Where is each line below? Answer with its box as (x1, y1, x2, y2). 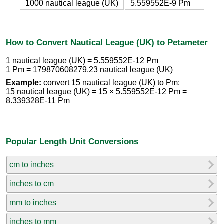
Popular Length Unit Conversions (6, 136, 138, 146)
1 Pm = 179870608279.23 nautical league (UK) (6, 65, 173, 74)
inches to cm (9, 179, 54, 188)
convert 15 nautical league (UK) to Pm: (41, 78, 180, 87)
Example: (6, 78, 41, 87)
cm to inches (9, 160, 54, 169)
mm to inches (9, 198, 56, 207)
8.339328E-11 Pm (6, 96, 70, 105)
